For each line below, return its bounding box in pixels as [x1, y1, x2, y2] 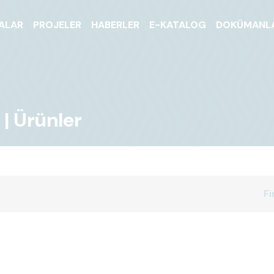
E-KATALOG [149, 18, 207, 31]
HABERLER [91, 18, 140, 31]
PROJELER [33, 18, 82, 31]
